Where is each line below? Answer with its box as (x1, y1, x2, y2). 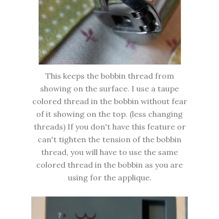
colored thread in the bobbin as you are (36, 160, 183, 170)
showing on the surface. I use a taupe (40, 84, 179, 94)
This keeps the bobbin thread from (45, 71, 174, 81)
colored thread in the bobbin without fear (32, 96, 187, 107)
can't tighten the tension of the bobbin (38, 134, 181, 145)
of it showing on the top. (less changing (36, 109, 183, 119)
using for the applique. (67, 173, 152, 183)
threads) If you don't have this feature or (33, 122, 186, 132)
